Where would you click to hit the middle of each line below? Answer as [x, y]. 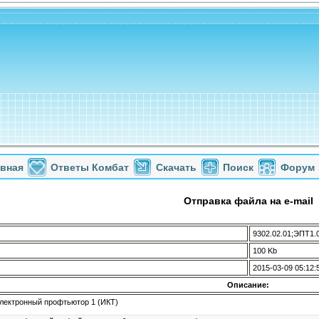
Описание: [248, 285]
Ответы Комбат [90, 167]
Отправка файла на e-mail [248, 201]
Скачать [176, 167]
